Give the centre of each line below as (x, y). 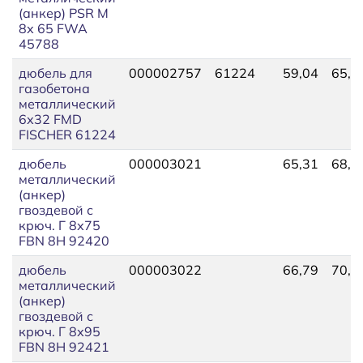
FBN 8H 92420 (64, 240)
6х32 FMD (50, 119)
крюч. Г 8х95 (60, 331)
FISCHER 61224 (67, 134)
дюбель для (56, 73)
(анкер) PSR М (64, 13)
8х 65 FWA (53, 28)
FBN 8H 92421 (64, 346)
